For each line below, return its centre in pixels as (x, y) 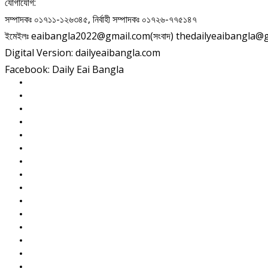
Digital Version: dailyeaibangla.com (83, 53)
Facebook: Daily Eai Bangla (64, 70)
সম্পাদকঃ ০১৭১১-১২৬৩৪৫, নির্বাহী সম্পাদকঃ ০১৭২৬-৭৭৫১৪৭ (101, 19)
